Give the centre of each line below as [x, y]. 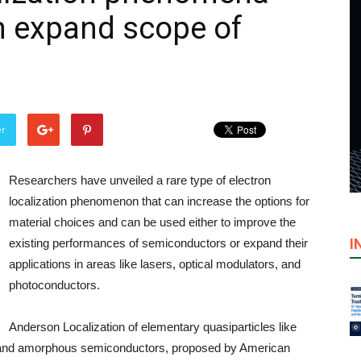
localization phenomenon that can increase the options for [159, 201]
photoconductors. [54, 285]
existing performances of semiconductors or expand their [158, 243]
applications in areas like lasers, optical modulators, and [155, 264]
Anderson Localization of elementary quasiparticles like [153, 327]
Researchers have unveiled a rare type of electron [140, 180]
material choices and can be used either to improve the [152, 222]
